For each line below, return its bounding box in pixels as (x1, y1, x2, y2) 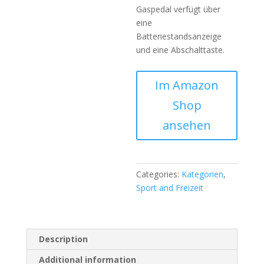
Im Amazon (155, 77, 219, 94)
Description (38, 233, 88, 245)
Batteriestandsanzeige (136, 31, 222, 42)
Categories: (136, 169, 182, 180)
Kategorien (181, 169, 224, 180)
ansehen (163, 117, 212, 134)
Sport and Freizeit (136, 182, 204, 194)
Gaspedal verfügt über (136, 4, 221, 15)
